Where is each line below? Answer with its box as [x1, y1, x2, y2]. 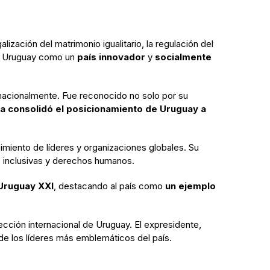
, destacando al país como [54, 180, 165, 192]
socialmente [155, 51, 212, 63]
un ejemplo [165, 180, 216, 192]
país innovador [77, 51, 145, 63]
